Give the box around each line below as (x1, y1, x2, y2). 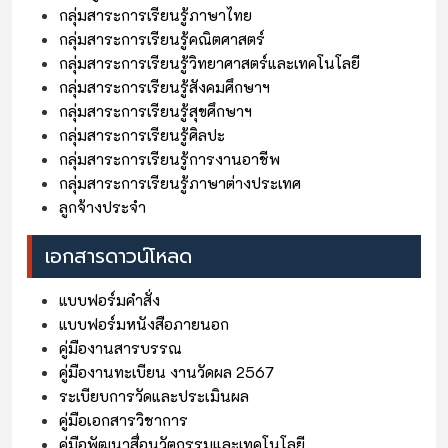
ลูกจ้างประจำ (59, 197, 146, 218)
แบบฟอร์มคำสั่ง (59, 290, 160, 311)
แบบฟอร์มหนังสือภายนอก (59, 314, 229, 335)
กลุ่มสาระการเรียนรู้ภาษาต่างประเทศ (59, 173, 301, 194)
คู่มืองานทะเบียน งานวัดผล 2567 (59, 362, 274, 383)
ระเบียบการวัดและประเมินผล (59, 386, 249, 407)
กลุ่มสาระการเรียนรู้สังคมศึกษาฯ (59, 77, 270, 98)
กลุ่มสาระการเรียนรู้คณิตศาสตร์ (59, 29, 265, 50)
